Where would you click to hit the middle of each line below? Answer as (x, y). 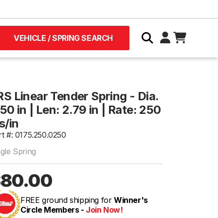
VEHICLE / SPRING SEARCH (63, 38)
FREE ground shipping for (67, 200)
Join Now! (104, 210)
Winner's (131, 200)
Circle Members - (53, 210)
